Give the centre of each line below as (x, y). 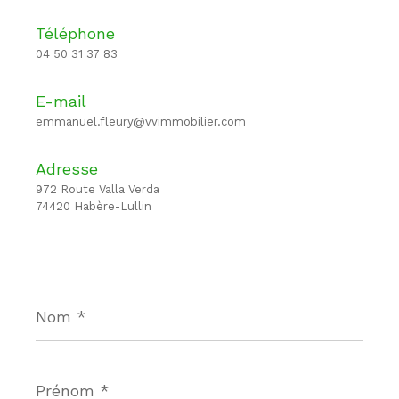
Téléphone (75, 33)
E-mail (61, 101)
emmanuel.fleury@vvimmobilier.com (141, 121)
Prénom (61, 374)
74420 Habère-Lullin (94, 206)
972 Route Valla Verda (98, 189)
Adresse (67, 168)
